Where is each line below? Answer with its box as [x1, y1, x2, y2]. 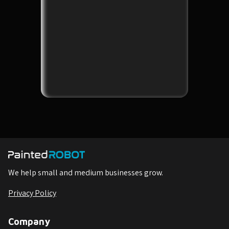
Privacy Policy [8, 187, 56, 198]
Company [8, 216, 50, 227]
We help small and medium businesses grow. [8, 167, 163, 178]
